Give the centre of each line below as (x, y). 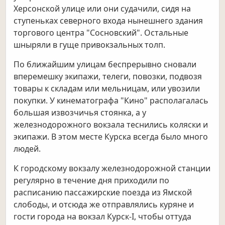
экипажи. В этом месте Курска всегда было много (111, 137)
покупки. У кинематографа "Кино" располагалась (111, 101)
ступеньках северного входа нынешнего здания (108, 21)
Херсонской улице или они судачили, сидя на (102, 9)
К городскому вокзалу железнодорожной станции (112, 168)
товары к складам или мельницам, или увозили (107, 89)
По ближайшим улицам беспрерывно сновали (105, 65)
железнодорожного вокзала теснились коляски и (111, 125)
